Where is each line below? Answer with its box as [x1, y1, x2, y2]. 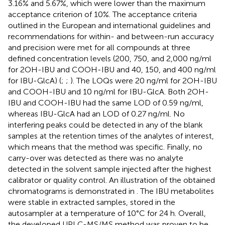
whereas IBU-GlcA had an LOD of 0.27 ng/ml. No [8, 108, 185, 119]
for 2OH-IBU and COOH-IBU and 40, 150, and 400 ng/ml [8, 64, 216, 74]
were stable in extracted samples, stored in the [8, 197, 175, 207]
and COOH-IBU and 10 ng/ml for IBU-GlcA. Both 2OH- [8, 86, 209, 96]
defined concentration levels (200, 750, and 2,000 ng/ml [8, 53, 211, 63]
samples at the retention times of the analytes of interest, [8, 131, 214, 141]
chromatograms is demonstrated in [8, 186, 137, 196]
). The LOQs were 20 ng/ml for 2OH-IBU [70, 75, 217, 85]
